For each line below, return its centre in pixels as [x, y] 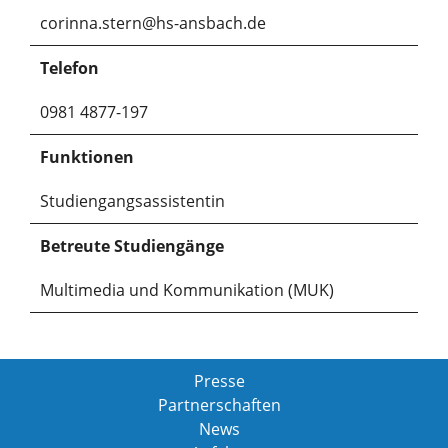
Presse [219, 380]
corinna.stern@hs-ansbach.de [153, 22]
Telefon [69, 67]
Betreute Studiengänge [132, 245]
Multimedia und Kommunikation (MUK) [187, 289]
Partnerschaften [219, 404]
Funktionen [87, 156]
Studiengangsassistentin [132, 200]
